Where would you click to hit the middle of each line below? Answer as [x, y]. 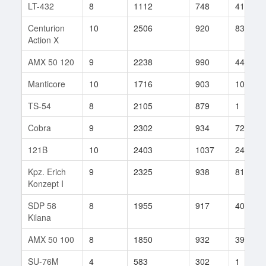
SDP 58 [42, 205]
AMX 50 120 [51, 61]
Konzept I [46, 183]
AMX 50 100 [51, 239]
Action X [43, 39]
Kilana [39, 217]
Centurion [46, 28]
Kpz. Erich [47, 171]
